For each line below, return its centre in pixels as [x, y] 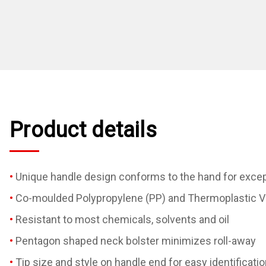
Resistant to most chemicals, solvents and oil [122, 219]
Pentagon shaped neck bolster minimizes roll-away [136, 240]
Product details [83, 130]
